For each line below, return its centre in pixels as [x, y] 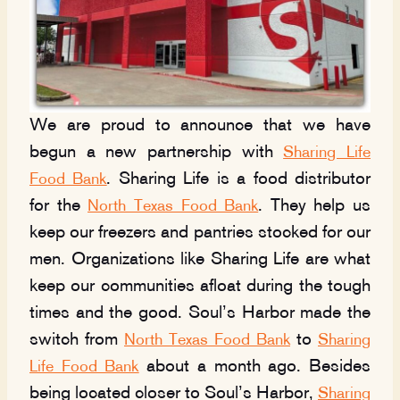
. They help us [314, 207]
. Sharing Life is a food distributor [239, 180]
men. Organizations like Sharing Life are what [200, 260]
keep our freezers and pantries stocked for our [200, 233]
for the [59, 207]
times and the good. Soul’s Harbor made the [200, 314]
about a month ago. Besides [255, 367]
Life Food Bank [84, 368]
